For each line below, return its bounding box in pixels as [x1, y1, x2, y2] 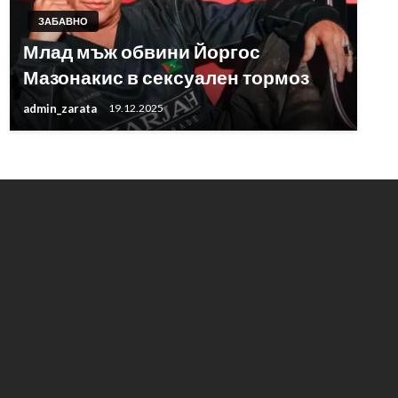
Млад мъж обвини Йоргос [22, 40, 260, 62]
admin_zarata [22, 100, 99, 115]
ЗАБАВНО [37, 15, 88, 27]
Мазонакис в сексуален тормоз [22, 66, 309, 88]
